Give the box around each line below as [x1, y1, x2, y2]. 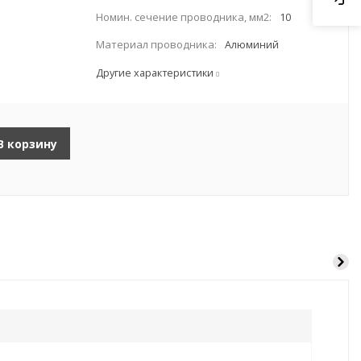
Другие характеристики [96, 66, 216, 80]
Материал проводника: [96, 37, 217, 52]
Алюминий [225, 38, 279, 52]
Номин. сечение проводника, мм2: [96, 10, 272, 24]
